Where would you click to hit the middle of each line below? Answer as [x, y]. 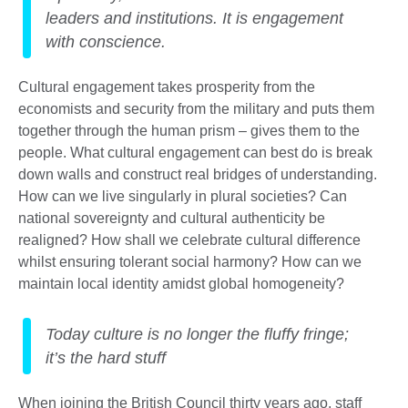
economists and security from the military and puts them [196, 109]
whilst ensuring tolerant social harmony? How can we [190, 262]
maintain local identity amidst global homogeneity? [181, 284]
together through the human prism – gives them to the [189, 131]
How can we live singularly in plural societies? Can [183, 197]
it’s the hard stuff [106, 358]
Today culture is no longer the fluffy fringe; [197, 335]
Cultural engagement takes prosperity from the [167, 87]
